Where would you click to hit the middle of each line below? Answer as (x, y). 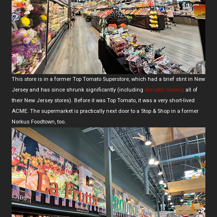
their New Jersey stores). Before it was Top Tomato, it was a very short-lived (103, 100)
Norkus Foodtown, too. (39, 122)
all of (191, 90)
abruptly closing (164, 90)
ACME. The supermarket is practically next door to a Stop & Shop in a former (105, 111)
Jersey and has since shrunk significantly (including (78, 90)
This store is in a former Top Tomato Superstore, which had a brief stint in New (108, 79)
